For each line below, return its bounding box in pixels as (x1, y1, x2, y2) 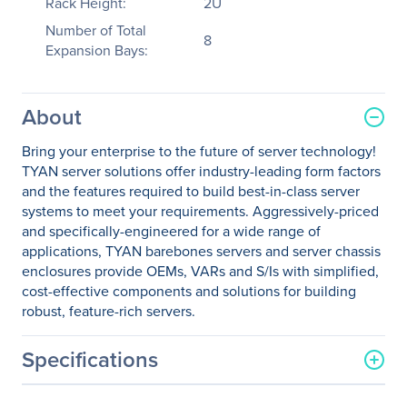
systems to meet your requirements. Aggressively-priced (22, 201, 379, 221)
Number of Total (45, 20, 146, 40)
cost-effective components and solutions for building (22, 281, 356, 301)
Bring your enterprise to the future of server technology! (22, 141, 376, 161)
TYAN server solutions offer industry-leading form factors (22, 161, 381, 181)
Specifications (22, 343, 158, 375)
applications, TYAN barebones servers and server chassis (22, 241, 381, 261)
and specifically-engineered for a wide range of (22, 221, 321, 241)
